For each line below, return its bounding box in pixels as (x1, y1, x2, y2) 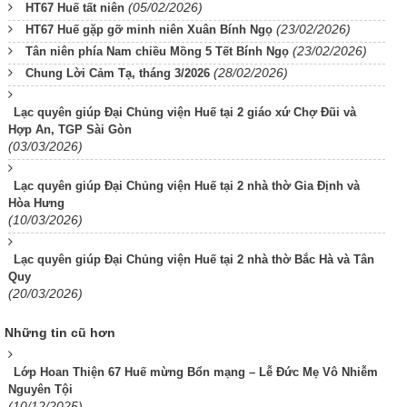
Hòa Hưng (8, 195, 65, 210)
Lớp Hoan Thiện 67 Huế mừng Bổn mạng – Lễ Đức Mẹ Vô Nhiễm (14, 364, 378, 379)
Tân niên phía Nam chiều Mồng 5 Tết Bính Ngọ (25, 44, 289, 58)
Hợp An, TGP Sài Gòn (8, 122, 132, 136)
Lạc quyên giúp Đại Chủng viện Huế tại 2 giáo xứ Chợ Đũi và (14, 104, 356, 119)
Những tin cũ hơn (5, 324, 115, 340)
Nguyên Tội (8, 382, 73, 396)
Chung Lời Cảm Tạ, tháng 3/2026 (25, 65, 210, 80)
